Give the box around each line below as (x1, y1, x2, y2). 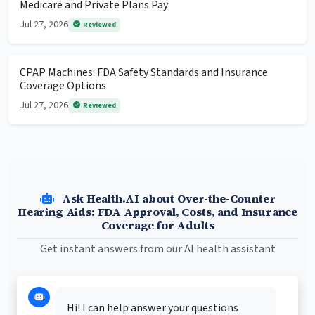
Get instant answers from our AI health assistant (39, 241, 276, 257)
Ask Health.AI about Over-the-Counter (59, 191, 276, 207)
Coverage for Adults (101, 217, 214, 233)
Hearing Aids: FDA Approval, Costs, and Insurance (17, 204, 298, 220)
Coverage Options (20, 78, 106, 94)
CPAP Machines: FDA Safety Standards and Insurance (20, 65, 268, 81)
